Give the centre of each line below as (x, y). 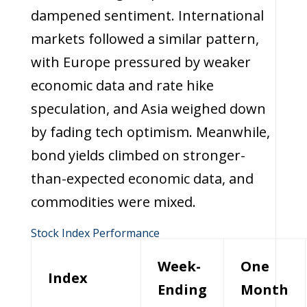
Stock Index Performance (95, 233)
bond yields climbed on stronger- (138, 155)
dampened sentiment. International (147, 15)
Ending (182, 290)
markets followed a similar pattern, (145, 39)
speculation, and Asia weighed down (148, 109)
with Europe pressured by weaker (140, 62)
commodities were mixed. (113, 202)
